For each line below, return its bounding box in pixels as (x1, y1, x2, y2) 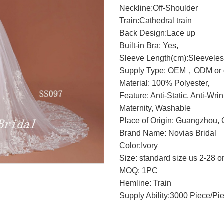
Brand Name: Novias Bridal (119, 129, 216, 137)
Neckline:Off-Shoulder (119, 4, 198, 12)
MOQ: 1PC (119, 166, 158, 175)
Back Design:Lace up (119, 29, 195, 37)
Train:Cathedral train (119, 16, 192, 25)
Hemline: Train (119, 179, 171, 187)
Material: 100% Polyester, (119, 79, 209, 87)
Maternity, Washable (119, 104, 191, 112)
